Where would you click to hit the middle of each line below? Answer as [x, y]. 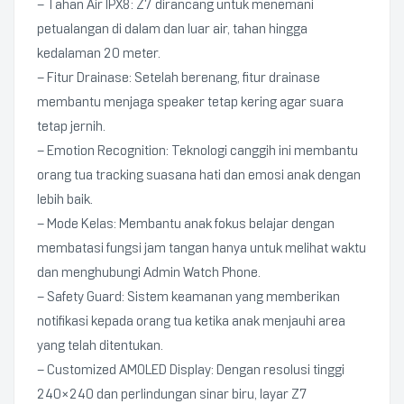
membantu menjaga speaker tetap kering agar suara [190, 102]
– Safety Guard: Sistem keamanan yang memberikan [188, 297]
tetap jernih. [71, 126]
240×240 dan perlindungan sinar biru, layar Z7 [172, 394]
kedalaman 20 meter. [99, 53]
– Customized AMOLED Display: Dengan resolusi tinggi [191, 370]
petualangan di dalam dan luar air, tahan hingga [172, 29]
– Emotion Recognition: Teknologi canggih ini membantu [197, 151]
